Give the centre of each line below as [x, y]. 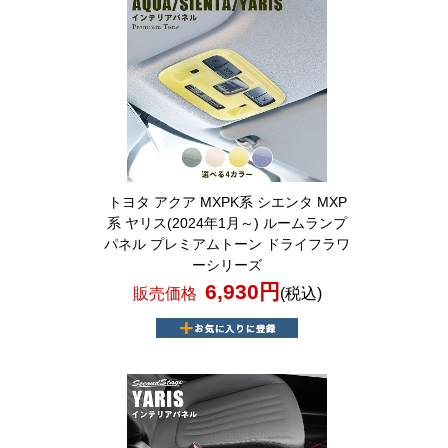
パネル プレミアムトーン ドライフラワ [227, 244]
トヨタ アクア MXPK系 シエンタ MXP [227, 202]
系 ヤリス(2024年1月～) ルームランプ [227, 223]
